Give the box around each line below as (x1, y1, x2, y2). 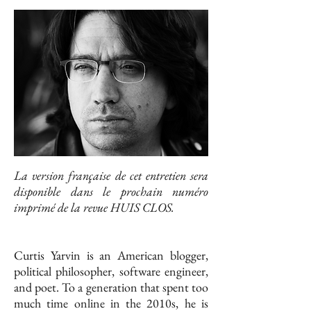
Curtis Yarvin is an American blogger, (14, 247, 208, 264)
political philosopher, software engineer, (14, 263, 208, 280)
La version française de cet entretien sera (14, 167, 208, 184)
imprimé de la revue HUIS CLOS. (14, 199, 180, 216)
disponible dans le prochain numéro (14, 183, 208, 200)
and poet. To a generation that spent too (14, 279, 208, 296)
